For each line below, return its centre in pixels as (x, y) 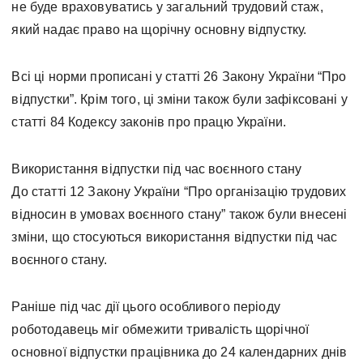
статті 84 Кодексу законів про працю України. (149, 122)
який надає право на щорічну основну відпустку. (159, 30)
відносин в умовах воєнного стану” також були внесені (179, 215)
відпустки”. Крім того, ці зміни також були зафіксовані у (179, 100)
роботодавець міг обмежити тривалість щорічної (160, 330)
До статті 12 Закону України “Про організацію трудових (179, 192)
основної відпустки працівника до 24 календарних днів (179, 352)
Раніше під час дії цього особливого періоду (146, 307)
